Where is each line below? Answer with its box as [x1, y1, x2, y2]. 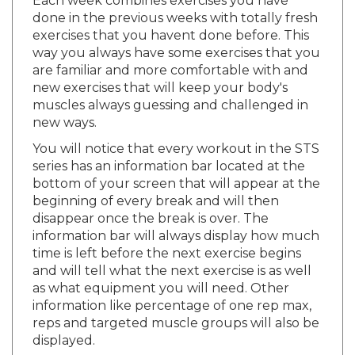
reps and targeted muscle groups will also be [32, 300, 319, 316]
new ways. [32, 100, 97, 116]
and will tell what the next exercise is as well [32, 248, 311, 264]
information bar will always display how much [32, 213, 319, 229]
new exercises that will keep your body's [32, 65, 288, 81]
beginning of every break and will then [32, 178, 279, 194]
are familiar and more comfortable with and [32, 48, 308, 63]
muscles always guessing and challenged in [32, 82, 308, 98]
